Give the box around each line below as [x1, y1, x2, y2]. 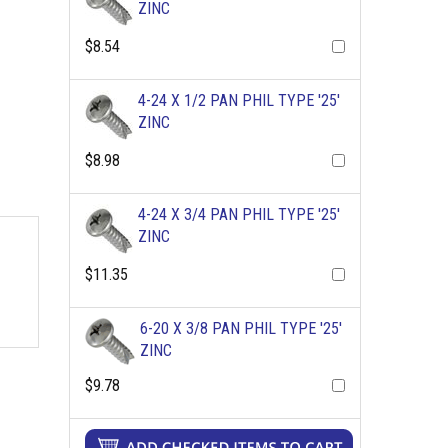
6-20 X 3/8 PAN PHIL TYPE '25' [139, 319, 342, 338]
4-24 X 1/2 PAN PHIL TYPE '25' [137, 91, 340, 110]
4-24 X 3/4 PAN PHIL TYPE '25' [137, 205, 340, 224]
